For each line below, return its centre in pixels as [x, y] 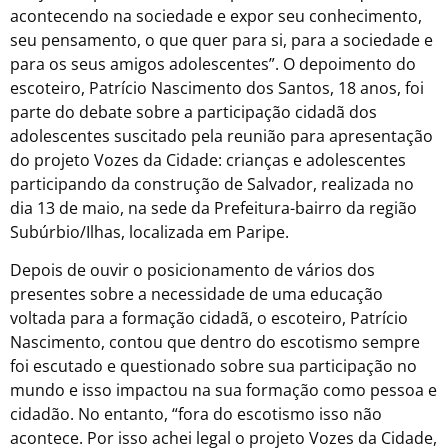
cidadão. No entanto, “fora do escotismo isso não [196, 414]
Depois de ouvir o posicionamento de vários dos [192, 270]
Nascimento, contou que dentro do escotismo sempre [215, 342]
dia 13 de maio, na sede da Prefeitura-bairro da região [213, 207]
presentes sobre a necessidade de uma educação [196, 294]
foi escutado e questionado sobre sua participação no [213, 366]
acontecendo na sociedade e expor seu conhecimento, [216, 15]
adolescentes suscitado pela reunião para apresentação [221, 135]
